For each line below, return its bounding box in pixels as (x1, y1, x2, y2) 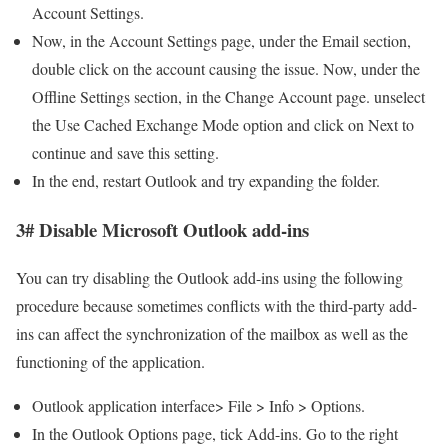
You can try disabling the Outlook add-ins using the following (16, 267, 403, 289)
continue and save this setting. (32, 142, 219, 163)
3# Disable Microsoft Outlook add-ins (16, 215, 309, 243)
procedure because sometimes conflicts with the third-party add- (16, 295, 417, 317)
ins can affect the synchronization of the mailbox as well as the (16, 323, 408, 345)
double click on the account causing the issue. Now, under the (32, 58, 420, 79)
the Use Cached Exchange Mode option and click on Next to (32, 114, 414, 135)
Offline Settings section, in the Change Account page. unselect (32, 86, 425, 107)
